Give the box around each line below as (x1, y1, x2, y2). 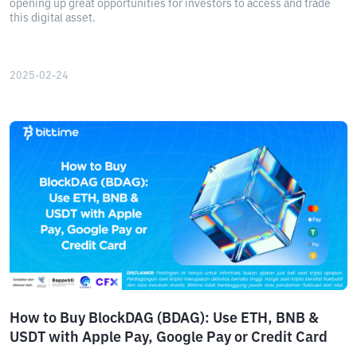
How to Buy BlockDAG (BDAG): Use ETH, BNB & (10, 312, 319, 326)
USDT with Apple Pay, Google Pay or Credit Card (10, 331, 328, 345)
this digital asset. (10, 13, 96, 24)
